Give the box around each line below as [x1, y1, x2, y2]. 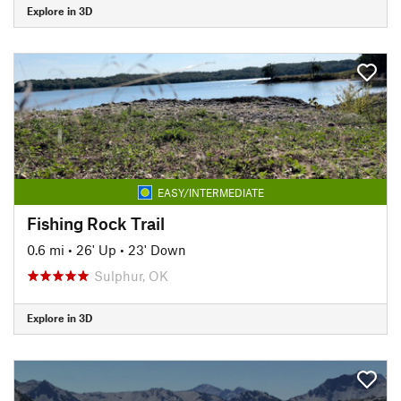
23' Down [128, 241, 186, 258]
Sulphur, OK [94, 267, 168, 284]
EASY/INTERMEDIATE [157, 185, 264, 199]
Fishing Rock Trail [27, 212, 165, 234]
